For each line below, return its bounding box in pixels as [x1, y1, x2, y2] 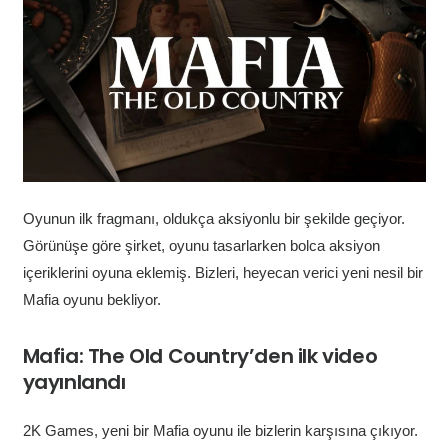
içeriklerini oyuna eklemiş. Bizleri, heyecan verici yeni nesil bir [22, 263, 423, 281]
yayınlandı [22, 367, 126, 396]
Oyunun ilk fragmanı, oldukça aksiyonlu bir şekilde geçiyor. [22, 209, 405, 227]
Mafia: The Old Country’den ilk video [22, 341, 378, 370]
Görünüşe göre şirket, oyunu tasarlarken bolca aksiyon [22, 236, 380, 254]
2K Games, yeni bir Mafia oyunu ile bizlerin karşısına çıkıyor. [22, 422, 418, 440]
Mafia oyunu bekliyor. [22, 290, 161, 308]
